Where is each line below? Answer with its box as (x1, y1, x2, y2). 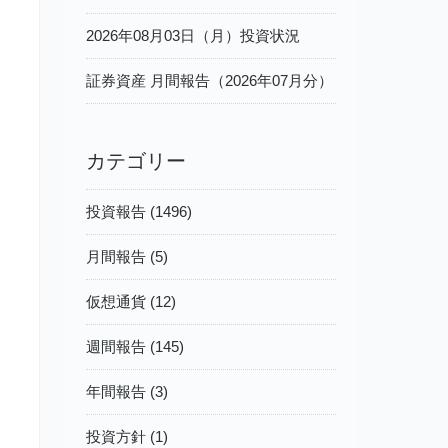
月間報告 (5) (86, 247, 168, 265)
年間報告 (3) (86, 382, 168, 400)
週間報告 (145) (86, 337, 184, 355)
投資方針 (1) (86, 427, 168, 445)
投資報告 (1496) (86, 202, 192, 220)
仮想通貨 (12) (86, 292, 176, 310)
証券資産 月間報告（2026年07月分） (86, 71, 333, 89)
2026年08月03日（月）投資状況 (86, 26, 300, 44)
